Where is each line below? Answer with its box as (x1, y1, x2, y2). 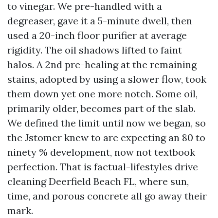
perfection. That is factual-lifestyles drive (7, 161, 198, 173)
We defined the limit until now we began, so (7, 117, 206, 129)
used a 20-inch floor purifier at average (7, 29, 187, 41)
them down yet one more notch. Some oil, (7, 88, 198, 100)
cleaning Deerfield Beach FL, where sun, (7, 175, 189, 187)
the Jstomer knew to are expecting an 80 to (7, 131, 205, 144)
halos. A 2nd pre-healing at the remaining (7, 58, 197, 71)
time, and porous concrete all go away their (7, 190, 207, 202)
